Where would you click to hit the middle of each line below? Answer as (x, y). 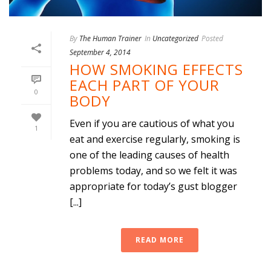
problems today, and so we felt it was (153, 170)
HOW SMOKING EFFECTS (156, 69)
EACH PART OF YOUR (145, 85)
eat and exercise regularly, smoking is (155, 139)
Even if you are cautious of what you (152, 123)
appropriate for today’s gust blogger (153, 186)
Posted (212, 38)
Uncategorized (175, 38)
